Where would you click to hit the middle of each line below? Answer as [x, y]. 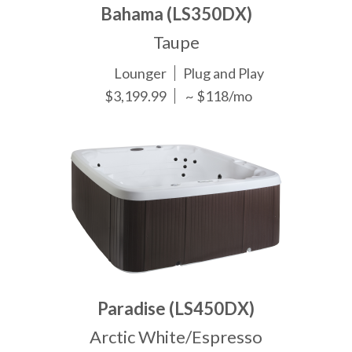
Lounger [141, 73]
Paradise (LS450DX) [176, 309]
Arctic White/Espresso [176, 337]
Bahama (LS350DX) [176, 13]
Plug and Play [224, 73]
